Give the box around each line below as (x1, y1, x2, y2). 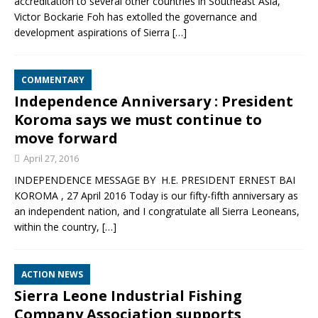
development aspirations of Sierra (14, 26, 172, 39)
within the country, (14, 220, 102, 234)
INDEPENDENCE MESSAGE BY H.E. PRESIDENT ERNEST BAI (14, 173, 295, 187)
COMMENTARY (21, 74, 84, 86)
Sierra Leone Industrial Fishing (14, 286, 242, 305)
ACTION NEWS (21, 268, 83, 280)
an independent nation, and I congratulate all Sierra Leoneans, (14, 204, 300, 218)
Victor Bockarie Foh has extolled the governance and (14, 10, 257, 23)
